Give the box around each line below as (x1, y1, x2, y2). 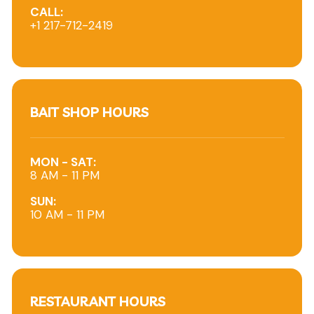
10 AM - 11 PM (29, 207, 104, 223)
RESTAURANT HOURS (29, 293, 165, 310)
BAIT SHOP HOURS (29, 103, 149, 121)
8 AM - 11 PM (29, 168, 100, 184)
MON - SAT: (29, 154, 96, 170)
